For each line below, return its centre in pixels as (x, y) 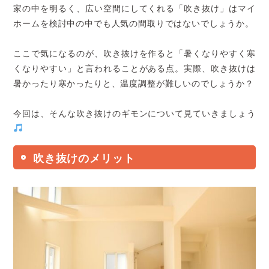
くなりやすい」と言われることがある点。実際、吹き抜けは (134, 69)
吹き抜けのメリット (84, 159)
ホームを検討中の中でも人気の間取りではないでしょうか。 (134, 24)
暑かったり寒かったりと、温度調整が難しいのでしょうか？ (134, 84)
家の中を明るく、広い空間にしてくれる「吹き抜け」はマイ (134, 9)
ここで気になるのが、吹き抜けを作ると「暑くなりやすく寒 (134, 54)
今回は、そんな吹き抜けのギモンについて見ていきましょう (134, 114)
